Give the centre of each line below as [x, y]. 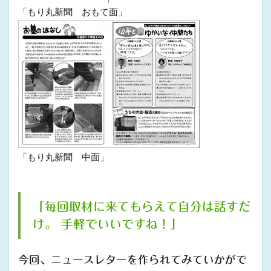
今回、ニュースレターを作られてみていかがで [132, 260]
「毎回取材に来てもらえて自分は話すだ [142, 207]
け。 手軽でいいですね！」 [107, 224]
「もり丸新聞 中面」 [64, 157]
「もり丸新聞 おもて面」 [73, 11]
